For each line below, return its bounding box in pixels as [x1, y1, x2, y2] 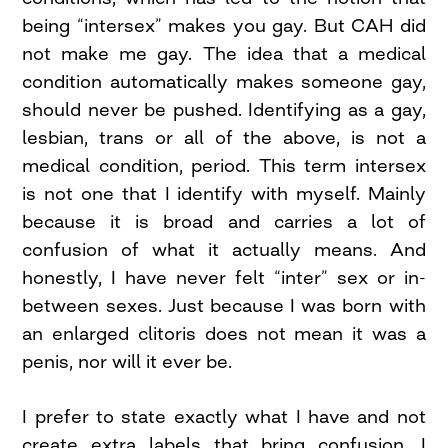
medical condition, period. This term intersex [22, 154, 426, 177]
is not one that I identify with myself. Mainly [22, 182, 426, 205]
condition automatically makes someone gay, [22, 70, 426, 93]
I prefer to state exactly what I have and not [22, 405, 426, 428]
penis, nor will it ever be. [22, 350, 233, 373]
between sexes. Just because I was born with [22, 294, 426, 317]
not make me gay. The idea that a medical [22, 42, 426, 65]
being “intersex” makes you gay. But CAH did [22, 14, 426, 37]
